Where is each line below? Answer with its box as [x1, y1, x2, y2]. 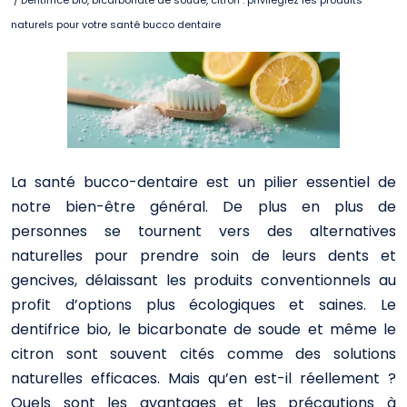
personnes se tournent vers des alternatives [11, 221, 396, 242]
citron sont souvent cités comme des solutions [11, 343, 396, 364]
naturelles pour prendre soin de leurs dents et [11, 245, 396, 266]
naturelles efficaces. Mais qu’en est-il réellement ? [11, 368, 396, 389]
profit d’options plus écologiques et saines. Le [11, 294, 396, 315]
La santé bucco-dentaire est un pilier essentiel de [11, 172, 396, 193]
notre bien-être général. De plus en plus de [11, 196, 396, 217]
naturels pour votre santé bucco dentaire [11, 17, 221, 32]
